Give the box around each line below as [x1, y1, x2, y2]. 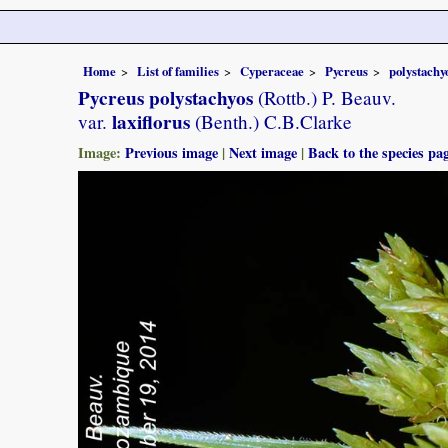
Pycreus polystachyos [78, 83, 253, 112]
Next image [229, 141, 297, 163]
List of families [137, 61, 219, 80]
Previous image [125, 141, 218, 163]
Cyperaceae [240, 61, 304, 80]
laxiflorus [107, 107, 190, 136]
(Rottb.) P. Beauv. [253, 84, 396, 110]
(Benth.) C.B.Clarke [190, 108, 352, 134]
